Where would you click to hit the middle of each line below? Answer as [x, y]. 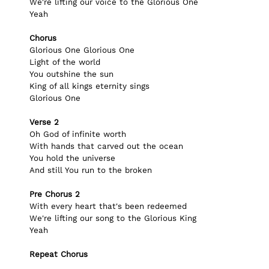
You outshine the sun [71, 74]
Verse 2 [44, 122]
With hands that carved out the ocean [106, 146]
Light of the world [65, 62]
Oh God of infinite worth [78, 134]
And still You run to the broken [91, 170]
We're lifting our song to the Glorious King [113, 218]
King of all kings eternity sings [89, 86]
